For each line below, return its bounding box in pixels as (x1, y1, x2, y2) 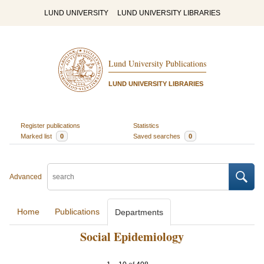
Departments (115, 207, 163, 217)
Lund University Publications (108, 58, 206, 70)
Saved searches (133, 132, 182, 140)
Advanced (9, 173, 42, 181)
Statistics (133, 121, 159, 129)
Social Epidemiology (80, 228, 184, 245)
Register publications (20, 121, 80, 129)
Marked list (20, 132, 54, 140)
